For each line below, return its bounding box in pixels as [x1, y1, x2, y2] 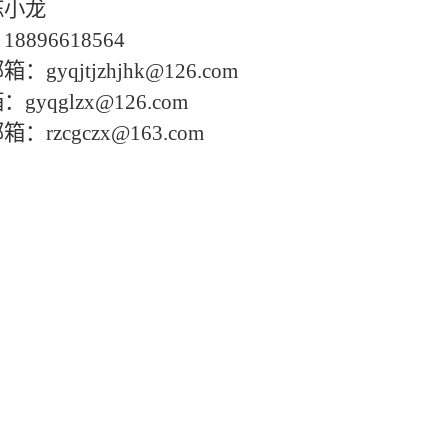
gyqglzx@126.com [25, 90, 188, 114]
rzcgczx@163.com [46, 121, 204, 145]
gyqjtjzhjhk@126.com [46, 59, 238, 83]
